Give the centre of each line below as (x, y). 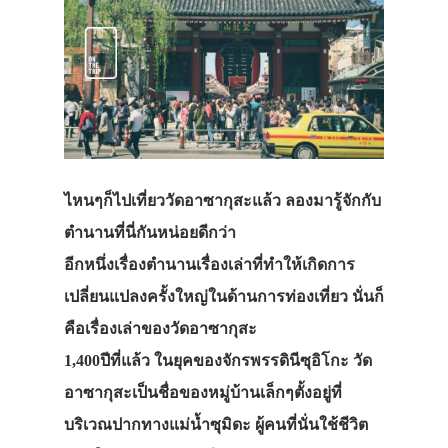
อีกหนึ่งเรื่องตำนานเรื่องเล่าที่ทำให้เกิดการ (209, 265)
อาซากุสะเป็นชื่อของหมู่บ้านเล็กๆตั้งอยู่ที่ (203, 393)
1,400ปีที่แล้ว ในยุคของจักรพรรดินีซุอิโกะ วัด (218, 361)
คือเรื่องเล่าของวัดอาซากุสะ (160, 329)
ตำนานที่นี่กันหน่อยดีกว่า (150, 233)
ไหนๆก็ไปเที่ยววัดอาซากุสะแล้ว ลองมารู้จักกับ (222, 201)
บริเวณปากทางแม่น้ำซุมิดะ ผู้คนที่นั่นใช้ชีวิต (216, 425)
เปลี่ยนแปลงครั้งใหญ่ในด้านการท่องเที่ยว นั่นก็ (224, 297)
